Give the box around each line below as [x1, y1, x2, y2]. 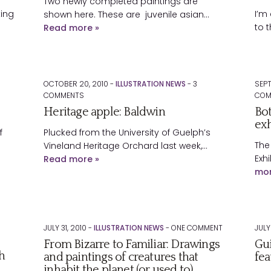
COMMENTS [44, 90, 85, 100]
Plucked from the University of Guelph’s [44, 126, 211, 139]
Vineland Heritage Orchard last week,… [44, 140, 208, 152]
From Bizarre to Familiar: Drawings [44, 238, 220, 251]
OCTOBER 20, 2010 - [44, 79, 116, 89]
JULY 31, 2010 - [44, 223, 94, 233]
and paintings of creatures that [44, 250, 198, 264]
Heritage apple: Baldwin [44, 105, 165, 119]
